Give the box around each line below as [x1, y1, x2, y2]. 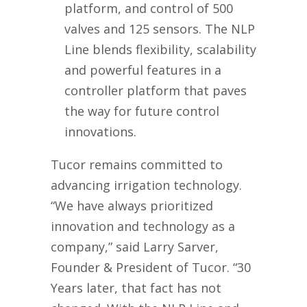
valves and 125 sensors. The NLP [64, 20, 255, 37]
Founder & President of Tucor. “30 [51, 258, 251, 275]
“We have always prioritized [51, 197, 213, 214]
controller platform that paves [64, 82, 247, 99]
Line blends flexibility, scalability [64, 40, 256, 58]
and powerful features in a [64, 61, 221, 78]
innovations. [64, 123, 136, 140]
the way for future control [64, 102, 219, 119]
